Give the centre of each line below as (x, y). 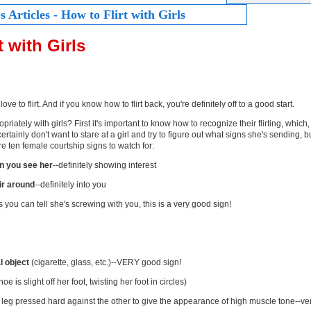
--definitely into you (70, 184)
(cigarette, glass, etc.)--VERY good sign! (105, 262)
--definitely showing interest (104, 165)
